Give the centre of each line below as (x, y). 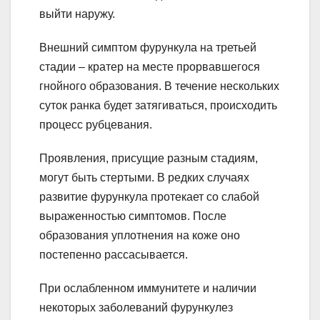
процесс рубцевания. (96, 125)
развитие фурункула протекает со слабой (149, 197)
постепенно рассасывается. (114, 255)
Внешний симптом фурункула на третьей (148, 48)
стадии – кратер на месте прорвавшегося (150, 67)
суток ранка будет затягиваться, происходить (158, 106)
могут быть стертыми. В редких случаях (144, 178)
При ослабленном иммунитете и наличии (148, 289)
